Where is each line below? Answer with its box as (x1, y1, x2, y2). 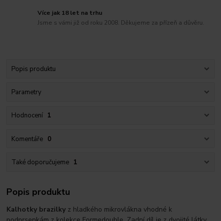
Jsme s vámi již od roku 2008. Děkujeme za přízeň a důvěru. (37, 18, 205, 27)
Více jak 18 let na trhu (37, 8, 103, 17)
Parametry (11, 88, 41, 97)
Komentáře (11, 134, 43, 144)
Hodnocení (11, 111, 43, 120)
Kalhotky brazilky (6, 205, 66, 215)
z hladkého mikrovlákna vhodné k (66, 205, 173, 215)
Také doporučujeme (11, 157, 69, 167)
